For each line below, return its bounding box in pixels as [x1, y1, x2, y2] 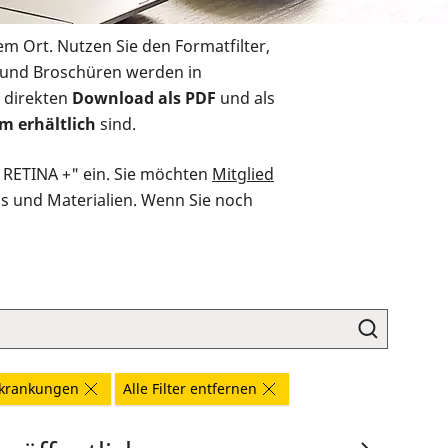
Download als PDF [72, 87, 216, 110]
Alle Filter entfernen [123, 379, 257, 399]
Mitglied [212, 163, 274, 186]
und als [216, 87, 275, 110]
